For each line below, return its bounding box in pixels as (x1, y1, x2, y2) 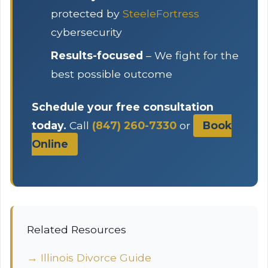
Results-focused (51, 49, 143, 62)
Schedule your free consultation (32, 100, 214, 113)
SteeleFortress (123, 7, 199, 20)
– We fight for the (143, 49, 239, 62)
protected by (51, 7, 123, 20)
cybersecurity (51, 26, 122, 38)
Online (32, 138, 68, 150)
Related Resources (27, 223, 126, 236)
